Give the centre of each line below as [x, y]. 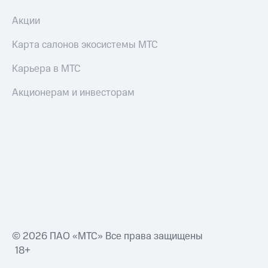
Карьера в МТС [46, 69]
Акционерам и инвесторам [73, 93]
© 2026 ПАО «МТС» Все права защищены [107, 237]
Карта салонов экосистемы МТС [85, 45]
